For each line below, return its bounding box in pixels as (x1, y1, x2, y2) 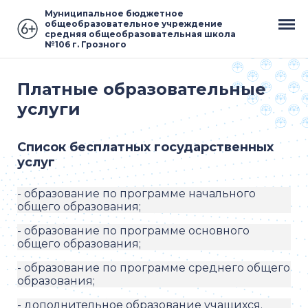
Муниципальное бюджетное (45, 8, 184, 19)
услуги (17, 99, 80, 119)
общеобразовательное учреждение (45, 19, 223, 29)
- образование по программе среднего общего (17, 261, 290, 274)
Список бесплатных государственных (17, 140, 274, 155)
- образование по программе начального (17, 187, 256, 200)
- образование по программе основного (17, 224, 250, 237)
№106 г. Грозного (45, 39, 126, 49)
